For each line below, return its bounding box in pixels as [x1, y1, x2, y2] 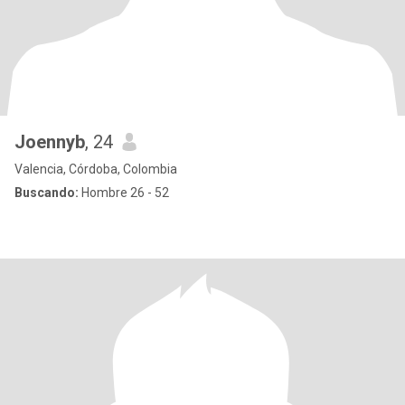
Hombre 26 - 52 [79, 185, 169, 200]
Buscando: [14, 185, 79, 200]
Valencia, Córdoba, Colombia [14, 162, 177, 176]
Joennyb [14, 131, 85, 153]
